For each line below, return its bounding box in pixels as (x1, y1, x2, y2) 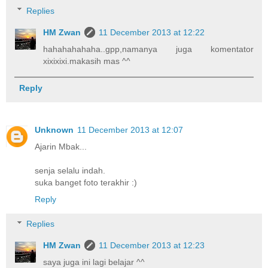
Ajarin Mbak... (35, 141, 87, 151)
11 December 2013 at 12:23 (99, 240, 205, 251)
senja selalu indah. (35, 165, 105, 175)
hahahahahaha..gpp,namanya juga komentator (43, 44, 254, 54)
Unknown (35, 124, 74, 135)
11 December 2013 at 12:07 (77, 124, 183, 135)
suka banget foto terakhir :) (35, 177, 137, 187)
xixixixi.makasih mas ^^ (43, 56, 131, 66)
